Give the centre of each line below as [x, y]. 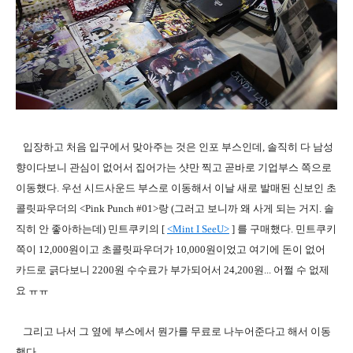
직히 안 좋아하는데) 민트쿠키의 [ [91, 229]
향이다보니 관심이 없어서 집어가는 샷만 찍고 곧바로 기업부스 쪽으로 [174, 168]
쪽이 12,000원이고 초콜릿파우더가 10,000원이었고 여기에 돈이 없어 [171, 250]
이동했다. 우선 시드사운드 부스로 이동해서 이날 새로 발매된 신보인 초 [176, 188]
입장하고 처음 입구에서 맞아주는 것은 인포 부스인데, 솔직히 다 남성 [175, 147]
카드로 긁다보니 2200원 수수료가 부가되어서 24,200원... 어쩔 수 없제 [173, 270]
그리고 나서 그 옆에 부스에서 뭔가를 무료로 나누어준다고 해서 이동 [173, 332]
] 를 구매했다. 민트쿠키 [283, 229]
